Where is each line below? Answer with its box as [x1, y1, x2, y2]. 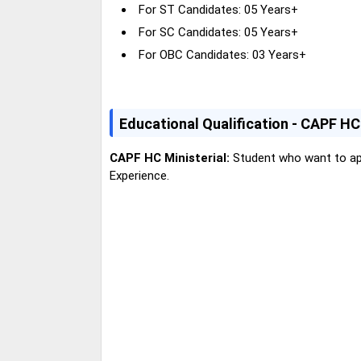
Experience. [110, 168, 169, 183]
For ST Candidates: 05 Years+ [139, 2, 298, 17]
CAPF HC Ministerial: [110, 150, 230, 165]
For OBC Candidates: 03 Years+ [139, 47, 306, 62]
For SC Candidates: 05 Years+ [139, 24, 298, 39]
